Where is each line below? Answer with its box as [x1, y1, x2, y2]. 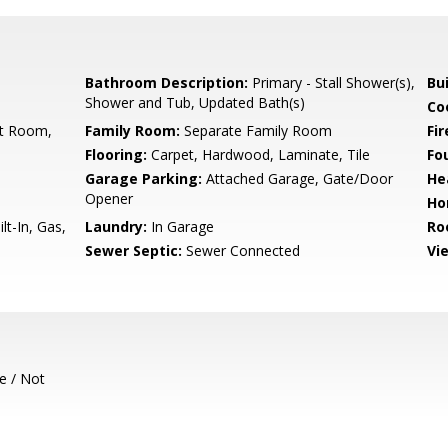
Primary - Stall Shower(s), [248, 73, 416, 92]
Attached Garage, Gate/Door [202, 169, 394, 188]
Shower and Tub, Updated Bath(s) [85, 93, 306, 112]
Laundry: [85, 217, 148, 236]
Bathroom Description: [85, 73, 249, 92]
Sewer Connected [182, 241, 301, 260]
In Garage [147, 217, 215, 236]
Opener [85, 189, 134, 208]
